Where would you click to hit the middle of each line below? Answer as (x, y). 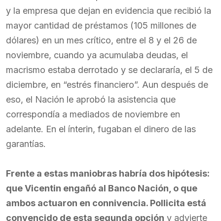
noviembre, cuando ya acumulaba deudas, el (97, 55)
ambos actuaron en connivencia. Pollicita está (106, 203)
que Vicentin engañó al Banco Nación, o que (102, 188)
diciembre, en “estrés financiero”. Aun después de (107, 85)
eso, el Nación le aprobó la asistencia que (91, 99)
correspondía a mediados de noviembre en (93, 114)
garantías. (26, 144)
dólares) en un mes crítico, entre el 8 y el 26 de (101, 40)
